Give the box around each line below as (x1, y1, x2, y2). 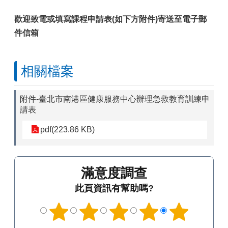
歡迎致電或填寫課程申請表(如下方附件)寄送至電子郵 (14, 15, 207, 23)
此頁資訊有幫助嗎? (74, 183, 154, 193)
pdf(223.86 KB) (40, 125, 95, 134)
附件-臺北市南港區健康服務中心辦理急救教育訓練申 (20, 95, 210, 103)
